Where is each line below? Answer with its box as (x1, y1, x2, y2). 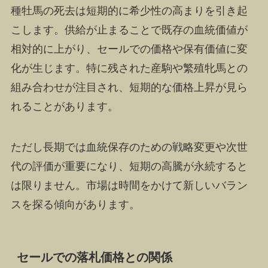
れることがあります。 (10, 100, 118, 112)
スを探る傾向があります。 (10, 198, 140, 211)
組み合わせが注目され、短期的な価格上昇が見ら (10, 81, 248, 93)
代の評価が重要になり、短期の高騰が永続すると (10, 160, 248, 172)
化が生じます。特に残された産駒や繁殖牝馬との (10, 62, 248, 74)
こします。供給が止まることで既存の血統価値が (10, 23, 248, 36)
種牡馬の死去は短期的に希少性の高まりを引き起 (10, 4, 248, 17)
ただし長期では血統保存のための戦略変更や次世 (10, 141, 248, 153)
